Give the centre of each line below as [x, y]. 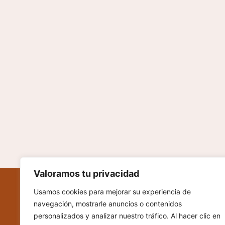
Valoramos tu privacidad [86, 174]
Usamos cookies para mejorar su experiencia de [112, 192]
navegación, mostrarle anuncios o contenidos [108, 204]
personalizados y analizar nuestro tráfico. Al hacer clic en [127, 216]
